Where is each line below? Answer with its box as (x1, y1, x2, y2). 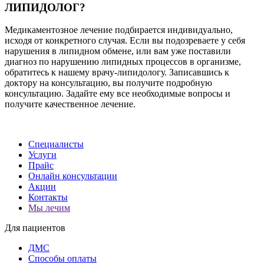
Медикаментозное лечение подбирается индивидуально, (5, 25, 233, 35)
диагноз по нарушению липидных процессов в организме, (5, 57, 241, 67)
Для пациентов (5, 223, 65, 233)
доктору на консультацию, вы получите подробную (5, 78, 212, 88)
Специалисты (28, 139, 84, 150)
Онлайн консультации (28, 171, 117, 181)
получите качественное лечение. (5, 99, 136, 110)
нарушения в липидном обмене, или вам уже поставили (5, 46, 231, 57)
